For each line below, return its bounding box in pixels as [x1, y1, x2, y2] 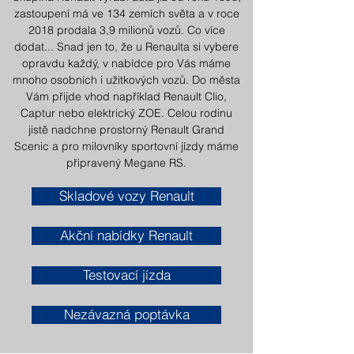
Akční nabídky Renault [60, 228, 193, 243]
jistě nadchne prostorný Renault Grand [28, 122, 224, 137]
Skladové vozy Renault [58, 188, 194, 204]
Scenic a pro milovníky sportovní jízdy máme [14, 139, 239, 153]
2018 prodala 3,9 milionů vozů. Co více [28, 23, 225, 37]
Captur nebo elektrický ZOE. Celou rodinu [21, 106, 232, 120]
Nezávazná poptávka [63, 307, 190, 322]
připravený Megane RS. [66, 156, 186, 170]
